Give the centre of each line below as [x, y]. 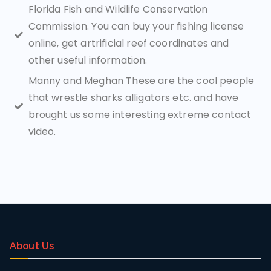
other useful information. [88, 60]
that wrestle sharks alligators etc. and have [133, 98]
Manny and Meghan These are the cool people [141, 81]
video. [42, 132]
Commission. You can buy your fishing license [136, 26]
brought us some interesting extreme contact [140, 115]
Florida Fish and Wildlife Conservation [118, 9]
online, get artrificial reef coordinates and [129, 43]
